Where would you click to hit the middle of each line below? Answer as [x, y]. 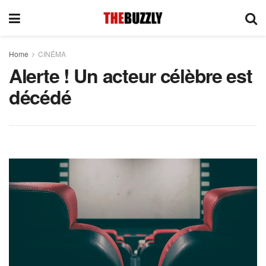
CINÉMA [52, 54]
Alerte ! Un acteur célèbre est [131, 75]
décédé [40, 97]
